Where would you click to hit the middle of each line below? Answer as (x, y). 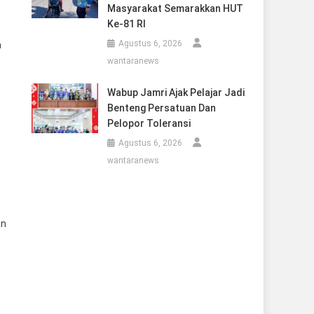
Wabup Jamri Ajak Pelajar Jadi (176, 93)
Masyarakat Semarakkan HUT (175, 8)
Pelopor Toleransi (149, 123)
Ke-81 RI (126, 24)
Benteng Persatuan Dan (161, 108)
